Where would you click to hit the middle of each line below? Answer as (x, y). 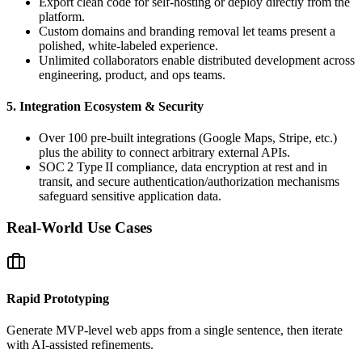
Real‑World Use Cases (79, 227)
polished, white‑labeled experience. (128, 45)
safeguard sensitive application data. (130, 196)
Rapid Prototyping (58, 298)
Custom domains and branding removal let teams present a (187, 31)
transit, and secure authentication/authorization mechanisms (189, 182)
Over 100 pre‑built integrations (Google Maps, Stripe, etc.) (188, 138)
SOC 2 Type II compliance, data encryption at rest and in (183, 167)
